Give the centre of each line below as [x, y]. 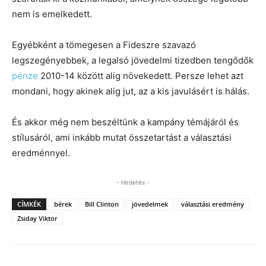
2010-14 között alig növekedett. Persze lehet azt [141, 75]
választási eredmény [213, 204]
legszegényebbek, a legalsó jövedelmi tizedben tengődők [133, 60]
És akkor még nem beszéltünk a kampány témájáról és [125, 122]
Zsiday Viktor [37, 218]
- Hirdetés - [133, 182]
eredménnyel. [41, 153]
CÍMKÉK [29, 204]
